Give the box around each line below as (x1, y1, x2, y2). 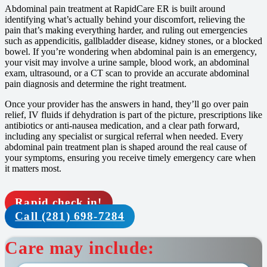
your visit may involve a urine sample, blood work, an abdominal (5, 57, 249, 68)
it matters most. (5, 163, 61, 174)
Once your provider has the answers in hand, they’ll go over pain (5, 99, 249, 110)
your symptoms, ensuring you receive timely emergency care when (5, 153, 256, 163)
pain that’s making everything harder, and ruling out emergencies (5, 25, 247, 36)
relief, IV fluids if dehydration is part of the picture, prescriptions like (5, 110, 262, 120)
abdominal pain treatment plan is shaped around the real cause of (5, 142, 247, 153)
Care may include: (5, 238, 155, 258)
